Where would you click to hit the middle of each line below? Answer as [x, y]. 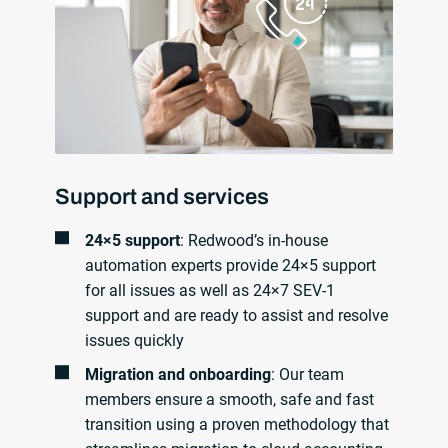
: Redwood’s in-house [253, 240]
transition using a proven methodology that [236, 425]
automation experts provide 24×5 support [230, 265]
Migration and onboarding [177, 375]
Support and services [162, 196]
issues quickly [134, 340]
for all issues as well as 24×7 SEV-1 [209, 290]
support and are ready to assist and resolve [236, 315]
